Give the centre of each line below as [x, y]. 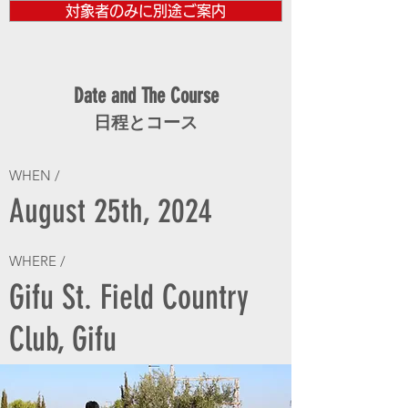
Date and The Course [146, 96]
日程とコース [146, 122]
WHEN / [35, 175]
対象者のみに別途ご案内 [146, 11]
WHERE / [37, 261]
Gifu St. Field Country [129, 297]
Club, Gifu [63, 339]
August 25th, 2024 [111, 211]
